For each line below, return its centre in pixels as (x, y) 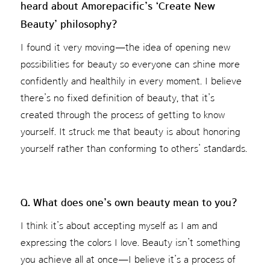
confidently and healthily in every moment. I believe (131, 81)
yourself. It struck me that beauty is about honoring (130, 132)
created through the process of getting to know (122, 115)
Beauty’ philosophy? (69, 24)
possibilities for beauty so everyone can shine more (130, 64)
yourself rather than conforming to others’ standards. (133, 149)
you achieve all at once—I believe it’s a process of (128, 260)
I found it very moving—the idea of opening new (125, 48)
